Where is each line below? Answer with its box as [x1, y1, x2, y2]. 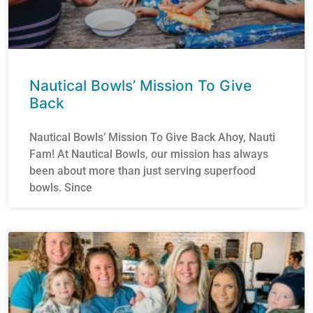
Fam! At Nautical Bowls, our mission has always [29, 147, 268, 161]
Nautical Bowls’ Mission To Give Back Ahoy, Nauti [29, 131, 275, 145]
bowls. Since [29, 181, 92, 195]
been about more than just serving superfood [29, 164, 256, 178]
